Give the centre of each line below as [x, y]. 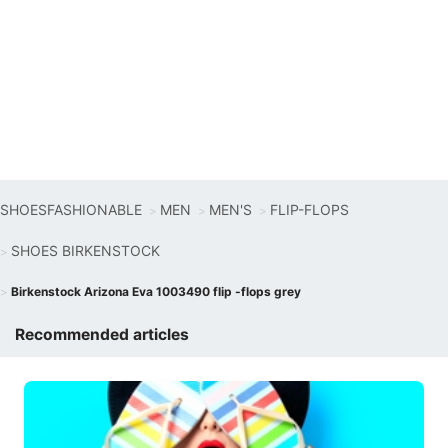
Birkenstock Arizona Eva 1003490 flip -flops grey [156, 291]
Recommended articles [102, 334]
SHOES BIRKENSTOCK [85, 250]
